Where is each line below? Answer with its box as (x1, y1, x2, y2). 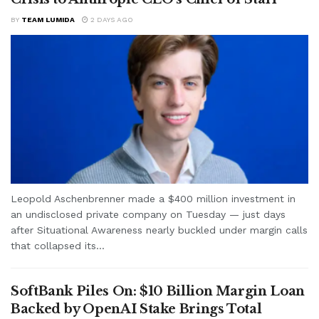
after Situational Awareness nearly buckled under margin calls (11, 224, 308, 236)
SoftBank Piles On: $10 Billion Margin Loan (11, 283, 305, 299)
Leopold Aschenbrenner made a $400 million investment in (11, 192, 296, 204)
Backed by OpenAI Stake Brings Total (11, 300, 262, 317)
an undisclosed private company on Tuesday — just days (11, 208, 286, 220)
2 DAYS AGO (88, 15, 133, 23)
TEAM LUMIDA (21, 15, 75, 23)
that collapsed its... (11, 239, 105, 251)
